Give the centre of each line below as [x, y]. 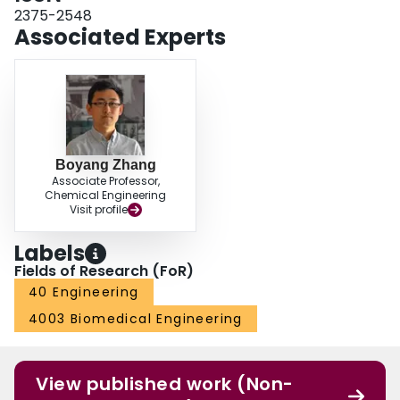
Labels [50, 254]
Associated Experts [120, 37]
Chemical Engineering [105, 196]
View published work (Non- [165, 384]
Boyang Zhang [105, 165]
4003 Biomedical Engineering [136, 319]
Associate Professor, [105, 181]
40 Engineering [84, 292]
